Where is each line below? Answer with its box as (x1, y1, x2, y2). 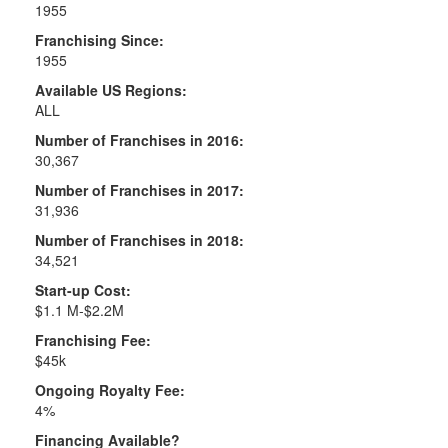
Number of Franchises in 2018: (35, 229, 244, 250)
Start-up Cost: (35, 279, 131, 300)
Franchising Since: (35, 29, 164, 50)
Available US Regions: (35, 79, 187, 100)
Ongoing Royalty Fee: (35, 379, 185, 400)
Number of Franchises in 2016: (35, 129, 244, 150)
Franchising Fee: (35, 329, 151, 350)
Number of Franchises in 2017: (35, 179, 244, 200)
